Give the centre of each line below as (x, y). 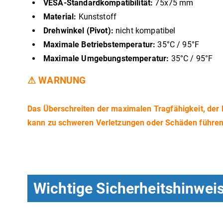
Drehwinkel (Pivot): (78, 31)
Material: (60, 17)
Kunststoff (97, 17)
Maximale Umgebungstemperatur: (106, 58)
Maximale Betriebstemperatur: (100, 45)
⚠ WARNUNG (57, 81)
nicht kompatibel (144, 31)
